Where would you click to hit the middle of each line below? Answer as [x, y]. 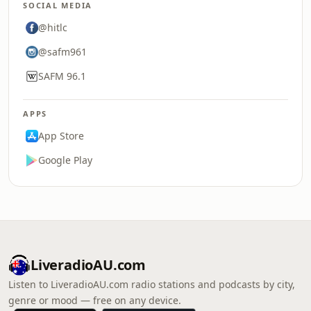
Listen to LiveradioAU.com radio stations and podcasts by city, [152, 284]
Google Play [65, 160]
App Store [61, 136]
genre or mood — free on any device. [95, 300]
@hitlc [53, 27]
